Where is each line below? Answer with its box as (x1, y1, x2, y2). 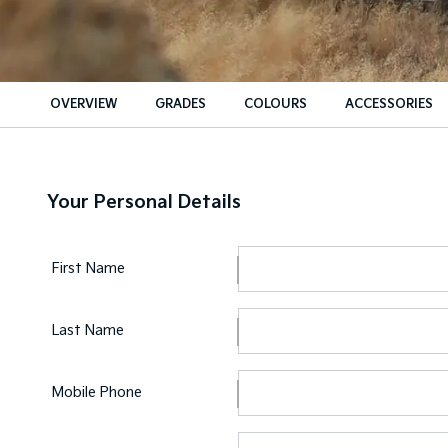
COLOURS (244, 97, 307, 112)
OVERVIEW (50, 97, 117, 112)
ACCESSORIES (345, 97, 433, 112)
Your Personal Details (47, 192, 241, 213)
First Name (52, 260, 125, 277)
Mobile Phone (52, 384, 142, 401)
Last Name (52, 322, 124, 339)
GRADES (155, 97, 206, 112)
